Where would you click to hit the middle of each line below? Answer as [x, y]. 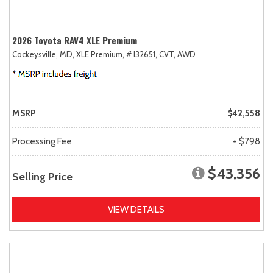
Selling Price [42, 177]
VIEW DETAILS [136, 210]
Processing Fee [42, 142]
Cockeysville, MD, [43, 55]
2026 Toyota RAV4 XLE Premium [75, 41]
